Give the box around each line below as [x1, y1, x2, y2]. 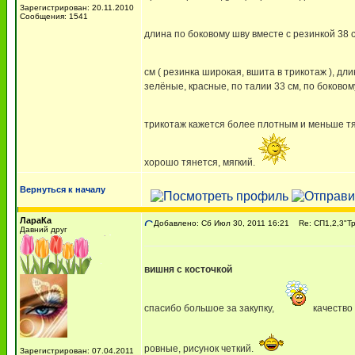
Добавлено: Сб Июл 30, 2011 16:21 [154, 219, 289, 227]
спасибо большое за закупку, [144, 303, 277, 314]
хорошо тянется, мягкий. [144, 157, 258, 168]
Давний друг [20, 225, 67, 234]
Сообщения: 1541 [20, 12, 88, 21]
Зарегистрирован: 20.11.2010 [20, 3, 134, 12]
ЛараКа [20, 216, 52, 225]
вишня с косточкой [144, 264, 232, 275]
